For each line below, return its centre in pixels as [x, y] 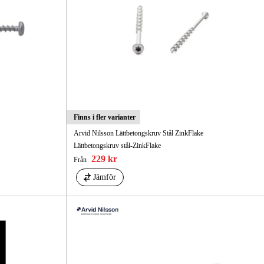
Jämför [104, 177]
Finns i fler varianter [104, 117]
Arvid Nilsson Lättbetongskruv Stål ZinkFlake [138, 133]
